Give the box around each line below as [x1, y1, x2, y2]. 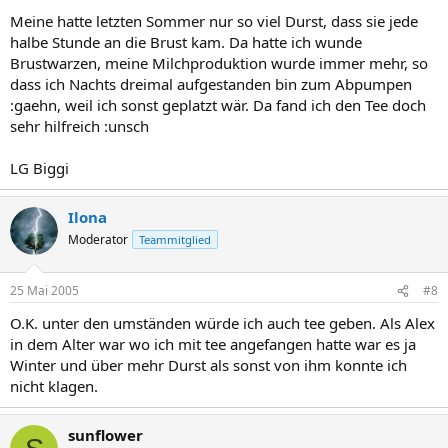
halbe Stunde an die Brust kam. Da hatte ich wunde [10, 31, 362, 52]
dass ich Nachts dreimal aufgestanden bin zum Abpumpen [10, 73, 412, 94]
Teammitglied [139, 231, 211, 247]
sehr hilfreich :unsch [10, 115, 149, 136]
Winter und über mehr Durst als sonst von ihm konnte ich [10, 355, 407, 375]
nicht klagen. [10, 376, 98, 396]
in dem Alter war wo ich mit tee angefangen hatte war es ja [10, 334, 416, 354]
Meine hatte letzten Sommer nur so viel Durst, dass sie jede [10, 10, 418, 31]
